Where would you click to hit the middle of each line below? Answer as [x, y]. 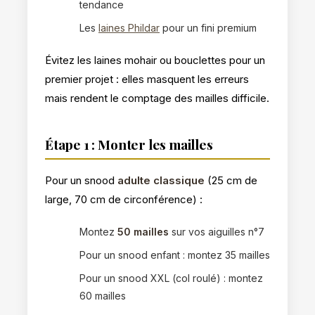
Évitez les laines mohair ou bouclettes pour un [155, 60]
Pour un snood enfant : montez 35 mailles [175, 255]
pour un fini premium [208, 27]
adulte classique [161, 180]
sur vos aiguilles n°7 [217, 231]
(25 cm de [231, 180]
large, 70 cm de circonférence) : [124, 199]
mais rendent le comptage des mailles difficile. [157, 98]
